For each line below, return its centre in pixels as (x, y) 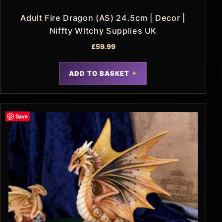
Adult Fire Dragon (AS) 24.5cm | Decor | (103, 18)
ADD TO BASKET (99, 73)
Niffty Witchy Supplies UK (103, 30)
